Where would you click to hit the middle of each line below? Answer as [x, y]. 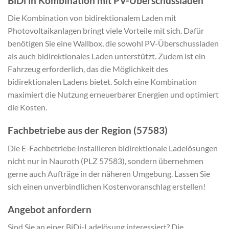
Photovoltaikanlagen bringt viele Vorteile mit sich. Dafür [106, 31]
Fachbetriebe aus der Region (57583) [88, 130]
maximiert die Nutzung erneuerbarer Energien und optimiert [113, 95]
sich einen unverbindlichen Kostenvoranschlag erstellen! [107, 186]
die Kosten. [27, 107]
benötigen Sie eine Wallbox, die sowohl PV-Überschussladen [113, 43]
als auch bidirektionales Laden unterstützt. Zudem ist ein [107, 56]
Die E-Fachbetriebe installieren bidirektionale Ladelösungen [113, 148]
